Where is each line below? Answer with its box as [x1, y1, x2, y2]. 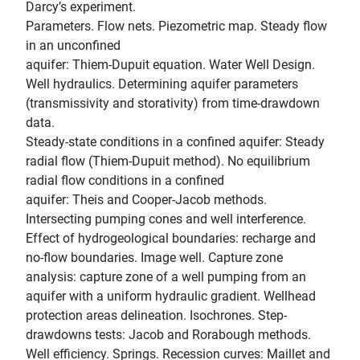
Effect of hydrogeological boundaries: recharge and [26, 231, 316, 247]
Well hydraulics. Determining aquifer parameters [26, 76, 298, 92]
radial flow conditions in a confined [26, 173, 224, 189]
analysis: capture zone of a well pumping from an [26, 269, 306, 285]
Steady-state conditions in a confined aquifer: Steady [26, 134, 325, 150]
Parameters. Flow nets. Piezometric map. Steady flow [26, 18, 327, 35]
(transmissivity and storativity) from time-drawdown [26, 96, 320, 112]
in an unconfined [26, 38, 121, 54]
